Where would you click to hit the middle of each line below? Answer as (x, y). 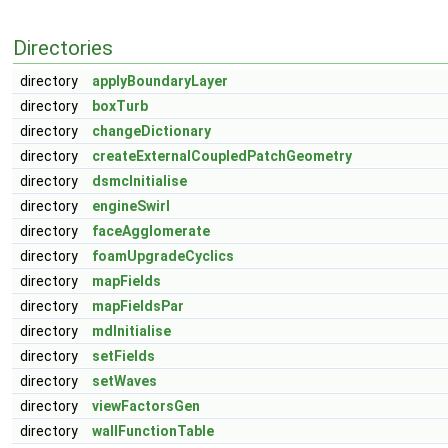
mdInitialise (131, 331)
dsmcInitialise (139, 181)
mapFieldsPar (138, 306)
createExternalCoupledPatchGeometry (222, 156)
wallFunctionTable (153, 431)
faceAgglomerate (151, 231)
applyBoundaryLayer (160, 81)
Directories (63, 48)
